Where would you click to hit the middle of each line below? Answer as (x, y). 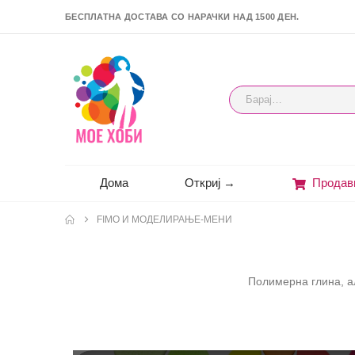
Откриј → (210, 183)
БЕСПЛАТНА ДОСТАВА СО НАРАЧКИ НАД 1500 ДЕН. (182, 17)
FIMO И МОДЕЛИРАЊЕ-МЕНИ (164, 219)
